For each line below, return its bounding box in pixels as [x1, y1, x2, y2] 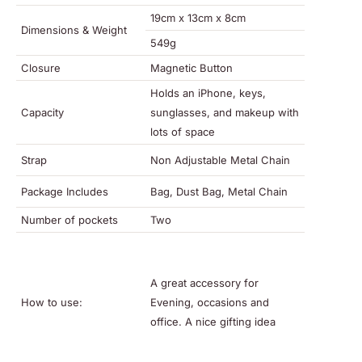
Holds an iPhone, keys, [150, 86, 266, 99]
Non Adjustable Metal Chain [150, 153, 290, 166]
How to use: [21, 295, 82, 309]
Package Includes [21, 184, 108, 198]
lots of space [150, 124, 215, 138]
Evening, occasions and [150, 295, 269, 309]
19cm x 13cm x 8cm [150, 11, 246, 24]
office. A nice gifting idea [150, 314, 276, 328]
